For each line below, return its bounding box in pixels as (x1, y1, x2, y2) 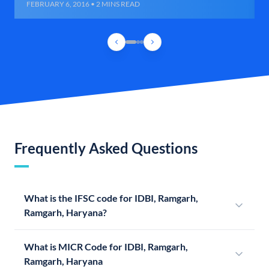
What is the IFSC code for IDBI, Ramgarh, (24, 192, 198, 204)
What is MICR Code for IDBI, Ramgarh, (24, 241, 188, 253)
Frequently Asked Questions (14, 139, 198, 157)
